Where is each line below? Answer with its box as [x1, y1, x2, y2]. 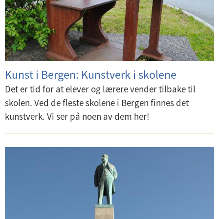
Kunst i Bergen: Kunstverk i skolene [5, 66, 176, 82]
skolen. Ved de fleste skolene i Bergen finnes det [5, 96, 189, 109]
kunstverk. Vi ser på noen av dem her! [5, 110, 149, 122]
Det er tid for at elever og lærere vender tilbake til [5, 83, 196, 95]
